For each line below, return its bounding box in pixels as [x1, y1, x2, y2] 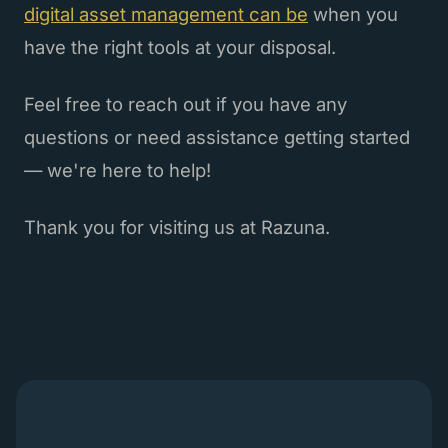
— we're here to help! [24, 158, 211, 181]
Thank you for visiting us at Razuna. [24, 215, 330, 238]
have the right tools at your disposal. [24, 35, 336, 58]
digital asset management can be [24, 2, 308, 25]
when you [308, 2, 398, 25]
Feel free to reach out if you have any [24, 92, 347, 115]
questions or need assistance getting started [24, 125, 410, 148]
